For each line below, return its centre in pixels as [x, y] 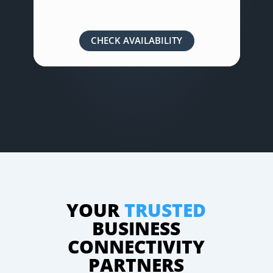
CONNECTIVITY [136, 246]
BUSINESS [136, 228]
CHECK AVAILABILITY [137, 41]
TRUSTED [165, 210]
